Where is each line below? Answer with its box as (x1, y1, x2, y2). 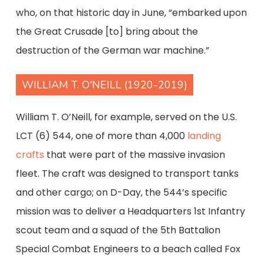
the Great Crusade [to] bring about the (15, 25, 198, 38)
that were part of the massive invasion (44, 148, 225, 161)
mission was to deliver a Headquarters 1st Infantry (15, 204, 245, 218)
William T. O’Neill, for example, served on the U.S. (15, 110, 237, 124)
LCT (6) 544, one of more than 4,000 (15, 129, 187, 143)
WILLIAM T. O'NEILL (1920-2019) (21, 78, 187, 92)
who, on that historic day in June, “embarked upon (15, 6, 247, 19)
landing (187, 129, 221, 143)
